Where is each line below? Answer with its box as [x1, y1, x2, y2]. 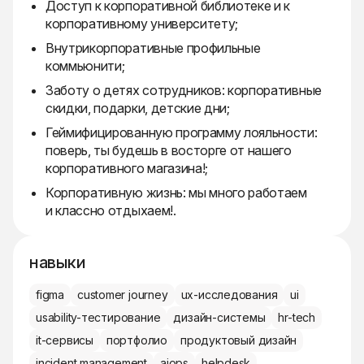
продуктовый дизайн [180, 333, 297, 348]
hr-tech [278, 310, 315, 325]
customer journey [76, 288, 168, 302]
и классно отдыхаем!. [45, 202, 176, 219]
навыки [29, 253, 86, 273]
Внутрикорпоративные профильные [45, 40, 261, 57]
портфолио [106, 333, 168, 348]
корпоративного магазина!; [45, 160, 208, 177]
